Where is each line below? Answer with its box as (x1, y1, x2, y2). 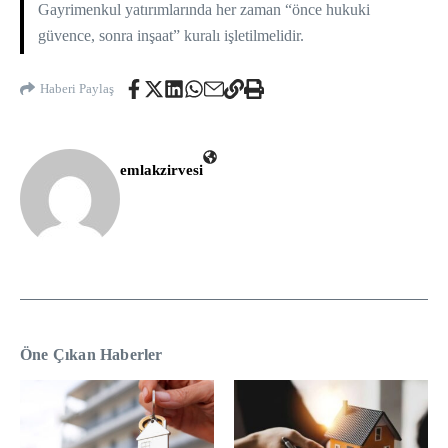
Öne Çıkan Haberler (20, 345, 163, 363)
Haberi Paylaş (40, 81, 114, 96)
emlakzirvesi (120, 161, 203, 178)
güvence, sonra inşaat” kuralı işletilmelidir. (37, 27, 304, 44)
